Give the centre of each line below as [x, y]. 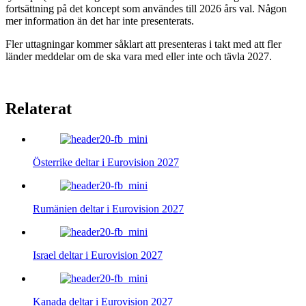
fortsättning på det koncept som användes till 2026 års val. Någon [146, 8]
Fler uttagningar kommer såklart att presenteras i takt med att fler [143, 44]
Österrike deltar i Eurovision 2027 [106, 163]
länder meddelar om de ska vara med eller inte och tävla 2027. [139, 56]
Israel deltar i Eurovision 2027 [98, 255]
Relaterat [39, 108]
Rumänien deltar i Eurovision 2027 [108, 209]
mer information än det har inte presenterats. [100, 20]
